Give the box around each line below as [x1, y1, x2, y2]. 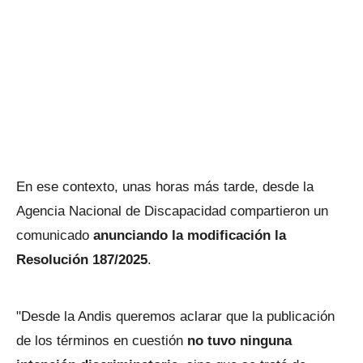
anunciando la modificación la [93, 228, 286, 243]
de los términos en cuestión [16, 333, 187, 348]
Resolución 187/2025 [16, 252, 147, 267]
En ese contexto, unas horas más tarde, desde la [16, 179, 314, 194]
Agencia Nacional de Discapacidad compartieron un [16, 203, 328, 219]
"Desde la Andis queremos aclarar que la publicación [16, 309, 335, 324]
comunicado [16, 228, 93, 243]
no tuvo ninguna [187, 333, 292, 348]
